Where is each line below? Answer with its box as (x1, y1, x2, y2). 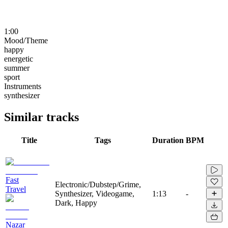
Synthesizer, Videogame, (55, 189, 134, 198)
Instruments (4, 81, 41, 91)
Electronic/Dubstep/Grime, (55, 180, 141, 189)
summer (4, 63, 30, 72)
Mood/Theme (4, 36, 48, 45)
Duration (152, 135, 184, 145)
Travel (6, 184, 26, 193)
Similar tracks (4, 110, 79, 124)
